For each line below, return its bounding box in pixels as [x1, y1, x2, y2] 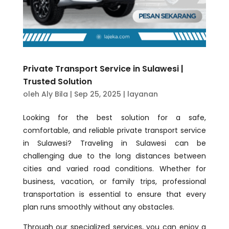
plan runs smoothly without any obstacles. [22, 202, 174, 213]
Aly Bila [41, 89, 68, 100]
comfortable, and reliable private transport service [22, 125, 207, 136]
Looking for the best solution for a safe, [22, 112, 207, 123]
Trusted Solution [22, 76, 92, 88]
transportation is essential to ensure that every [22, 189, 207, 200]
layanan [127, 89, 158, 100]
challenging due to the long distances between [22, 151, 207, 162]
